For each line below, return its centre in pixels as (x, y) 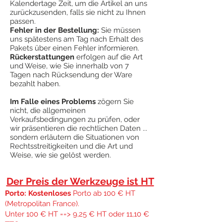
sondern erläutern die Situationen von (75, 137)
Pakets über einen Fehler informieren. (75, 48)
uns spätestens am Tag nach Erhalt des (77, 39)
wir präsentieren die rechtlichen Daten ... (79, 128)
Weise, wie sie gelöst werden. (60, 155)
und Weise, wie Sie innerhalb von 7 (69, 66)
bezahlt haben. (35, 84)
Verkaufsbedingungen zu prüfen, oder (75, 119)
